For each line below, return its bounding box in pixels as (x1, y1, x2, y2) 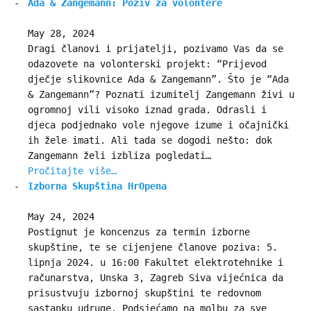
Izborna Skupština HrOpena (28, 180, 167, 192)
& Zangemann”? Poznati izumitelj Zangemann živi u (28, 89, 294, 101)
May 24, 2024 (28, 211, 94, 223)
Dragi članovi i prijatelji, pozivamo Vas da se (28, 43, 283, 55)
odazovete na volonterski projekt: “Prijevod (28, 58, 267, 70)
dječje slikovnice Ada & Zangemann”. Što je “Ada (28, 74, 289, 85)
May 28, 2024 (28, 28, 94, 40)
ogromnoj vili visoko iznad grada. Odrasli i (28, 104, 267, 116)
